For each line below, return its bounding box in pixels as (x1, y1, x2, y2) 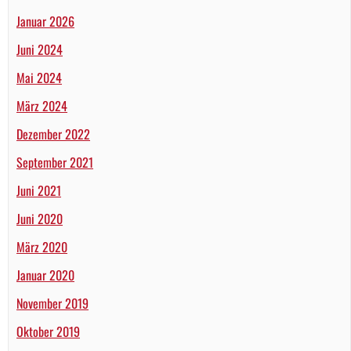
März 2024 (16, 96, 67, 116)
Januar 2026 (16, 12, 74, 31)
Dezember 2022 (16, 125, 90, 144)
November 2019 (16, 294, 89, 313)
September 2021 (16, 153, 93, 172)
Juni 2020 (16, 209, 63, 229)
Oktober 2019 (16, 322, 80, 342)
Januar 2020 (16, 266, 74, 285)
